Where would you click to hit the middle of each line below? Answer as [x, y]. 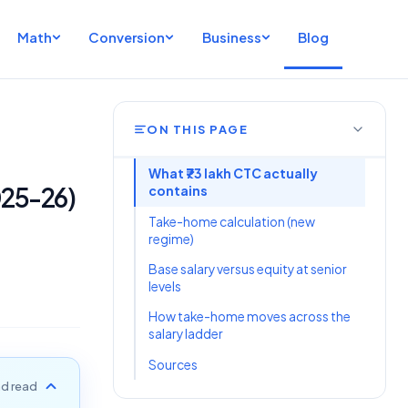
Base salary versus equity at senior [247, 270]
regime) [171, 239]
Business [231, 37]
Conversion [127, 37]
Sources [173, 364]
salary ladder [185, 334]
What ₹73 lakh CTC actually [233, 174]
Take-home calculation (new [231, 221]
